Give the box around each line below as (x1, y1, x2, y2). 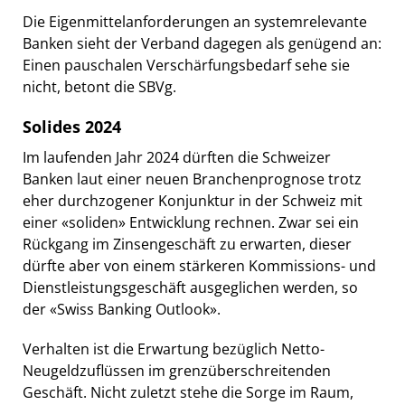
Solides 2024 (23, 115, 121, 137)
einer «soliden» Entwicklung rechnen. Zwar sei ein (23, 212, 359, 232)
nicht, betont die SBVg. (23, 76, 176, 97)
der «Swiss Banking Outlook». (23, 298, 221, 319)
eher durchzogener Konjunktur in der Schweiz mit (23, 190, 363, 211)
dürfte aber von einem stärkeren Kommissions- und (23, 255, 376, 276)
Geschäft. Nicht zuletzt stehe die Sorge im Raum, (23, 381, 353, 402)
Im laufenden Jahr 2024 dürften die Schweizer (23, 146, 331, 167)
